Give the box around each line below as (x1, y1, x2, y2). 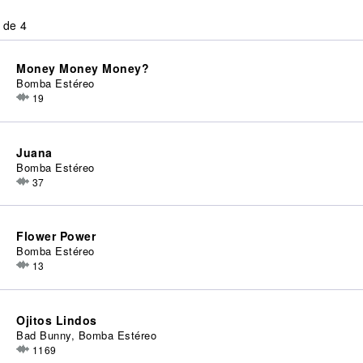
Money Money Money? (16, 60, 150, 76)
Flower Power (16, 228, 96, 245)
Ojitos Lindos (16, 312, 97, 329)
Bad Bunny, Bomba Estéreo (16, 327, 157, 344)
